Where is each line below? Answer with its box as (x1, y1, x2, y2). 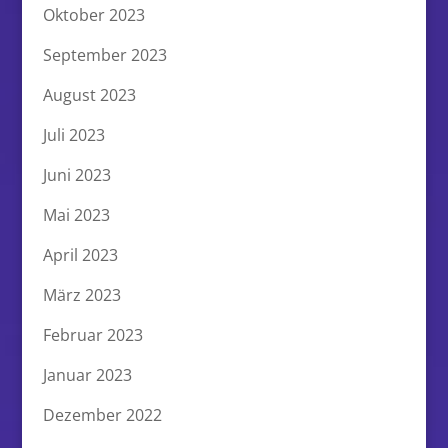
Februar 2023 (42, 323, 143, 346)
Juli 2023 (42, 123, 105, 146)
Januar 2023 (42, 363, 132, 386)
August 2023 (42, 83, 136, 106)
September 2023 (42, 43, 167, 66)
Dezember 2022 (42, 403, 162, 426)
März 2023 (42, 283, 121, 306)
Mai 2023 (42, 203, 110, 226)
